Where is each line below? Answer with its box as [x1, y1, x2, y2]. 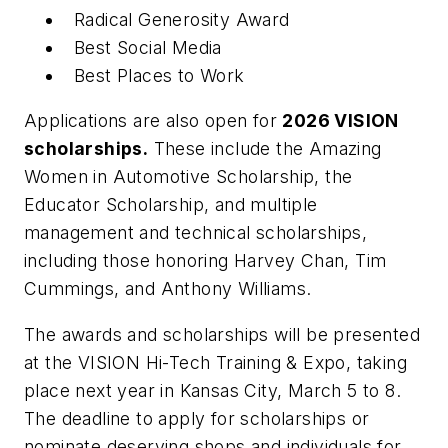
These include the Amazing [148, 138, 382, 160]
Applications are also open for [24, 110, 283, 132]
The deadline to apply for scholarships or [24, 407, 370, 429]
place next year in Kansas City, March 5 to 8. [24, 379, 401, 401]
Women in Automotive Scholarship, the [24, 166, 353, 188]
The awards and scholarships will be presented [24, 323, 420, 345]
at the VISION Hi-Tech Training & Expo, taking [24, 351, 407, 373]
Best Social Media [74, 36, 222, 58]
